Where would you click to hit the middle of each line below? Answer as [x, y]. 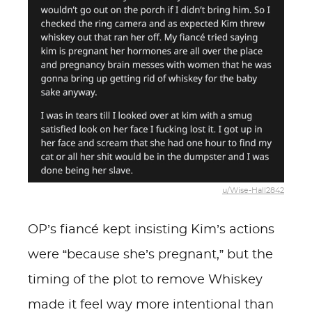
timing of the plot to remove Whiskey [145, 280]
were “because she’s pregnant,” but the [150, 255]
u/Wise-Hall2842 [253, 190]
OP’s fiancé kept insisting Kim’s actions [151, 230]
